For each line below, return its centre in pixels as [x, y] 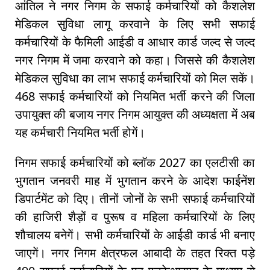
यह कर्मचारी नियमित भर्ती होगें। [82, 133]
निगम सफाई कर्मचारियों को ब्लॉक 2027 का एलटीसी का [135, 163]
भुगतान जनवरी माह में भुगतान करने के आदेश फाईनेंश [135, 181]
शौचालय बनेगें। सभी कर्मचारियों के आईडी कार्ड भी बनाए [135, 235]
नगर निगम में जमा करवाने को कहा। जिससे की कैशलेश [135, 60]
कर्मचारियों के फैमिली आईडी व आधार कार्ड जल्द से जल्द [135, 42]
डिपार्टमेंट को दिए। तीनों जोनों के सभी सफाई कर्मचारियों [135, 199]
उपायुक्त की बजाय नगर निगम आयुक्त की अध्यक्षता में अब [135, 115]
